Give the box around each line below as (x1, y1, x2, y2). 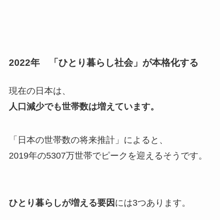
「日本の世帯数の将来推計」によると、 (8, 135, 168, 145)
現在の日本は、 (8, 85, 71, 96)
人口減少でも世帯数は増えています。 (8, 101, 159, 111)
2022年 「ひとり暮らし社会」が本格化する (8, 57, 198, 68)
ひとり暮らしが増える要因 (8, 197, 115, 208)
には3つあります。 (114, 197, 191, 208)
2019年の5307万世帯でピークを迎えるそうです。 (8, 150, 207, 161)
